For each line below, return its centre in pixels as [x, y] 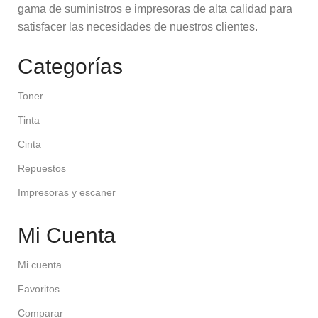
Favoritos [39, 289]
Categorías [70, 67]
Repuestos [42, 169]
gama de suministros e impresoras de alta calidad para [155, 9]
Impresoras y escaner [67, 193]
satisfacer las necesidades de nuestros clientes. [138, 27]
